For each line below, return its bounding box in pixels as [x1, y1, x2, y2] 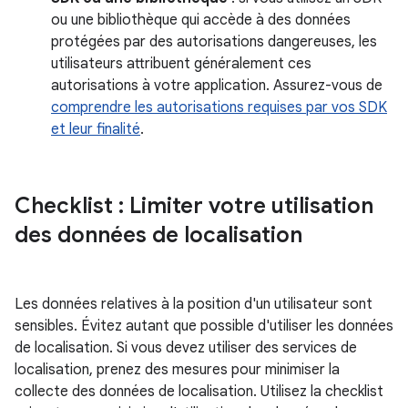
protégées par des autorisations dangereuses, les [51, 33, 377, 51]
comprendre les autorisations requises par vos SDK [51, 98, 387, 117]
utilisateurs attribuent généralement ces [51, 55, 311, 73]
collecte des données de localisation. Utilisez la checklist [15, 382, 383, 401]
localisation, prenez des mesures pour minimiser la [15, 361, 340, 379]
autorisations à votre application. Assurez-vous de [51, 76, 382, 95]
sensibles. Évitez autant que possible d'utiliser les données [15, 317, 393, 335]
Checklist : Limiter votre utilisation [15, 192, 373, 219]
